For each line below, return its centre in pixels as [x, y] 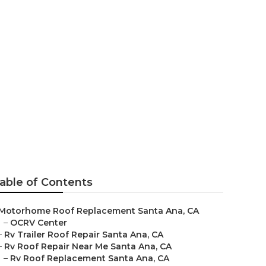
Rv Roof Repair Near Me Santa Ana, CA [88, 246]
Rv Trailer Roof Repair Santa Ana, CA [84, 235]
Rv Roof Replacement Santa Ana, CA [90, 258]
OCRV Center [39, 223]
